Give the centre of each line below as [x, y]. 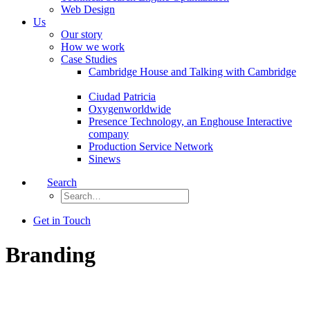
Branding [51, 254]
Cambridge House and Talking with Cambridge [192, 72]
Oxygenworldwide [130, 109]
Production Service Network [151, 147]
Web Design [88, 10]
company [109, 134]
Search [62, 183]
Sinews [104, 159]
